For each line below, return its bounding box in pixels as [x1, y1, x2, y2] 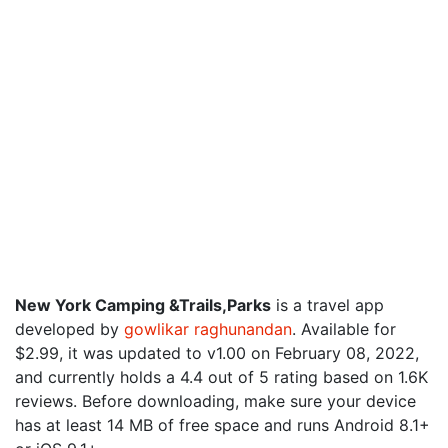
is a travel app [271, 295, 384, 315]
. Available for [292, 319, 396, 339]
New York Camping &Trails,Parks [15, 295, 271, 315]
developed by [15, 319, 124, 339]
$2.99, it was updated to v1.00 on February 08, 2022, [15, 343, 419, 363]
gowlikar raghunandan [124, 319, 292, 339]
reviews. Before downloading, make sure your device [15, 391, 416, 411]
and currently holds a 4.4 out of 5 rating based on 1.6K [15, 367, 428, 387]
